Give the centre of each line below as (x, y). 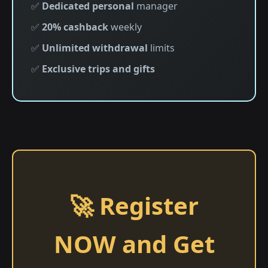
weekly (125, 27)
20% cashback (75, 27)
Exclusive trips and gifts (98, 69)
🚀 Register (134, 205)
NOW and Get (134, 244)
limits (161, 48)
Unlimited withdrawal (95, 48)
